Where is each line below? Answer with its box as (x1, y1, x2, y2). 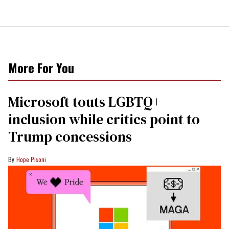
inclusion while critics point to (8, 109, 200, 129)
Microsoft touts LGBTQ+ (8, 92, 161, 112)
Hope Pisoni (16, 155, 46, 164)
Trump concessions (8, 127, 132, 147)
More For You (8, 58, 74, 77)
